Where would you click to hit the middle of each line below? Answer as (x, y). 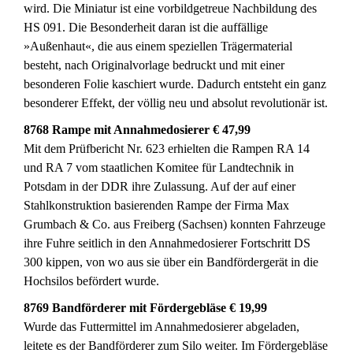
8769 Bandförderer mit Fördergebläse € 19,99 (145, 308)
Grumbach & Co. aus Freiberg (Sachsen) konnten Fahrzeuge (175, 224)
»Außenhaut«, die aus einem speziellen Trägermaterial (158, 46)
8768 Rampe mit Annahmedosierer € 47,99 (137, 130)
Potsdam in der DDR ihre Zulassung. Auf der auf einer (160, 186)
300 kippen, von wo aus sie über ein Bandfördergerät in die (171, 262)
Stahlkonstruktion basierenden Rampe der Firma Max (156, 205)
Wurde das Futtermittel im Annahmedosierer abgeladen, (162, 327)
